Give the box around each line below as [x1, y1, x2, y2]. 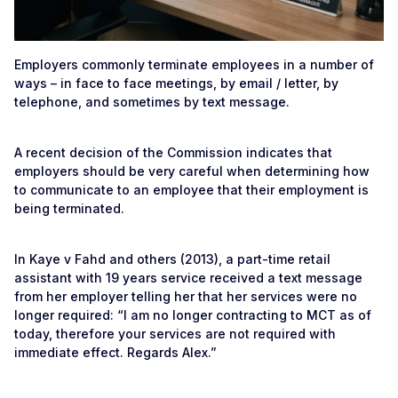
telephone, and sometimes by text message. [14, 94, 290, 109]
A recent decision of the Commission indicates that [14, 145, 332, 160]
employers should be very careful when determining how [14, 163, 370, 179]
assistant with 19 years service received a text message [14, 270, 362, 285]
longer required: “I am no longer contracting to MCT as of [14, 307, 371, 322]
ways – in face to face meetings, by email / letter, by [14, 76, 338, 91]
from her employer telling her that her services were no [14, 289, 357, 304]
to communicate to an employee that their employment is [14, 182, 369, 197]
